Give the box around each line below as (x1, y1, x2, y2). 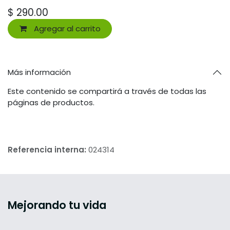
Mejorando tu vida (8, 198, 106, 213)
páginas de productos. (8, 97, 94, 108)
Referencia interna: (8, 144, 88, 156)
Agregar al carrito (31, 23, 101, 34)
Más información (8, 67, 71, 78)
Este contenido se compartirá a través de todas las (8, 86, 206, 97)
